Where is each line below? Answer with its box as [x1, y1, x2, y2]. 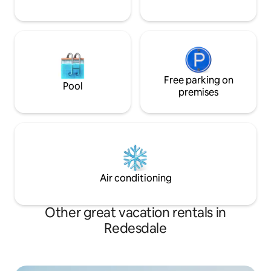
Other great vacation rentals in [45, 203, 226, 221]
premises [178, 85, 218, 99]
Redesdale [104, 219, 167, 237]
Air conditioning [99, 171, 172, 184]
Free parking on [163, 73, 233, 87]
